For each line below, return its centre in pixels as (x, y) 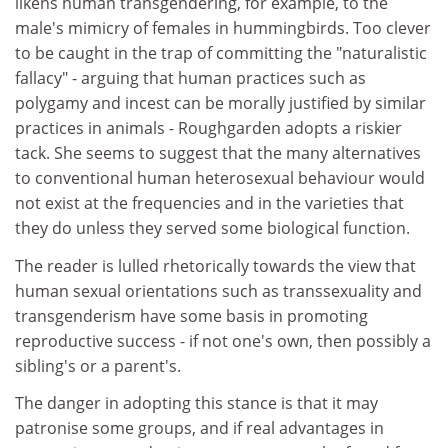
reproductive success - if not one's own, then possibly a (223, 340)
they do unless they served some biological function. (212, 228)
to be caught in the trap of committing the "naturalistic (221, 53)
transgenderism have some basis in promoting (191, 315)
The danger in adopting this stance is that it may (196, 403)
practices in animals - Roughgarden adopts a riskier (208, 128)
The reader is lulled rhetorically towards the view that (215, 265)
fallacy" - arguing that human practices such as (190, 78)
